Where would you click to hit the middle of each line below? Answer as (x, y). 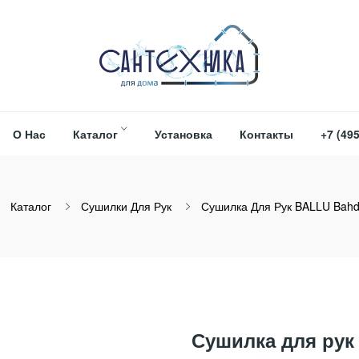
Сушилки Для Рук (126, 206)
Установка (183, 133)
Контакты (266, 133)
